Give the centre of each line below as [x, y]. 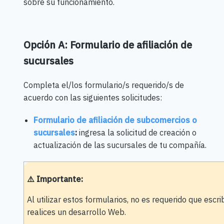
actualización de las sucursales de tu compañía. [120, 145]
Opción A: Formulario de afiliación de [107, 44]
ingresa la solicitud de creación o [136, 132]
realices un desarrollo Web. [77, 212]
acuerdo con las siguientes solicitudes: [92, 97]
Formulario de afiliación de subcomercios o [115, 120]
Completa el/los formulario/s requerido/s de [103, 85]
